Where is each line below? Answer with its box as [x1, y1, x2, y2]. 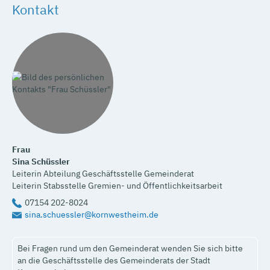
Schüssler [31, 155, 70, 168]
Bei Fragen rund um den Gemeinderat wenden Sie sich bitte [17, 242, 243, 254]
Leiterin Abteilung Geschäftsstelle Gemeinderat [12, 168, 194, 180]
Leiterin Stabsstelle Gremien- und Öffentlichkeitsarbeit [12, 180, 222, 192]
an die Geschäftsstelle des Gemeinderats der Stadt [17, 254, 210, 266]
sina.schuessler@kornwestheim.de [24, 209, 159, 221]
